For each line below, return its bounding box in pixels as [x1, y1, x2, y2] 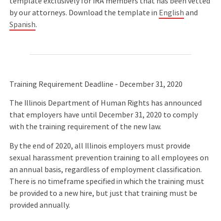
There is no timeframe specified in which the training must [9, 176, 205, 186]
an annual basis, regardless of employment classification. [9, 164, 202, 175]
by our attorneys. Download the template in [9, 7, 159, 18]
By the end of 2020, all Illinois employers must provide [9, 141, 191, 151]
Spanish [9, 19, 36, 30]
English [159, 7, 184, 18]
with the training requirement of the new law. [9, 122, 162, 132]
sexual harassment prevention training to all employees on [9, 152, 209, 163]
